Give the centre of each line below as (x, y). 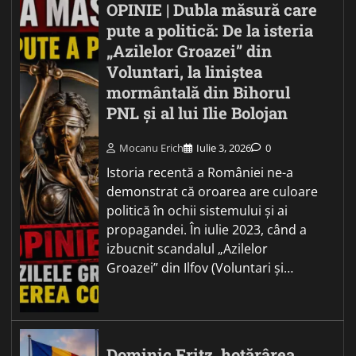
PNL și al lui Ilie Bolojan (197, 114)
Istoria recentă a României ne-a (200, 172)
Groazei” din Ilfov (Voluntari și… (200, 267)
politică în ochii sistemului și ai (197, 210)
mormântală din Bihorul (199, 93)
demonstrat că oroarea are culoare (213, 191)
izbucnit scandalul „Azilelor (188, 248)
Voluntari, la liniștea (185, 72)
